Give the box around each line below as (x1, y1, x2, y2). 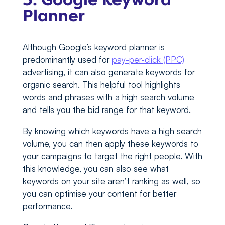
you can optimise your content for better (22, 188, 176, 199)
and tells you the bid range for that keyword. (22, 104, 193, 116)
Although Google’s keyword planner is (22, 42, 165, 53)
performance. (22, 201, 75, 212)
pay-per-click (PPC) (111, 54, 184, 65)
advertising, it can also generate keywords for (22, 67, 195, 78)
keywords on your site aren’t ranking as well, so (22, 176, 200, 187)
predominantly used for (22, 54, 112, 65)
